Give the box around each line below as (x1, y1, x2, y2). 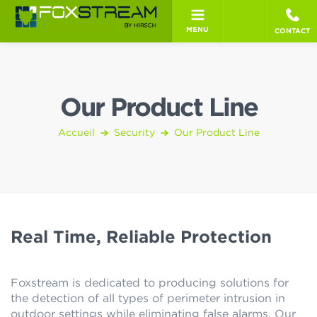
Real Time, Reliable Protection (11, 229, 272, 246)
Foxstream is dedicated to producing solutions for (11, 277, 289, 289)
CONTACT (275, 27, 310, 35)
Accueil (57, 128, 95, 138)
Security (113, 128, 155, 138)
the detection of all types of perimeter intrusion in (11, 293, 285, 304)
